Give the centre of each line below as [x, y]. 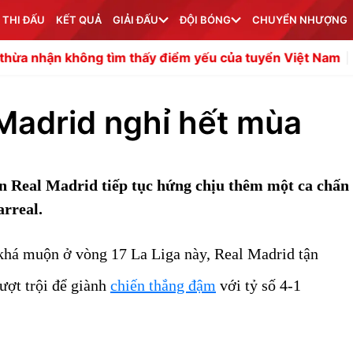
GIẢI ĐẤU [136, 20]
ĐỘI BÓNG [205, 20]
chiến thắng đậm [163, 285]
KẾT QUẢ [79, 20]
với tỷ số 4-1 [258, 285]
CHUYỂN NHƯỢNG [300, 20]
